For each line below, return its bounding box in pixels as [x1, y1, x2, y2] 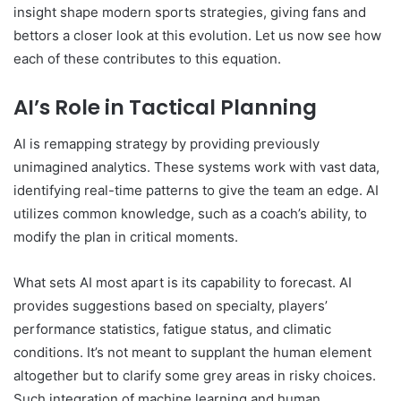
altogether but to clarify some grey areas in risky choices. [13, 366, 376, 384]
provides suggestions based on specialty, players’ [13, 296, 328, 314]
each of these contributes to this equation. [13, 50, 281, 68]
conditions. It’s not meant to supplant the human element [13, 343, 371, 361]
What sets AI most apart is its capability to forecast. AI [13, 273, 352, 291]
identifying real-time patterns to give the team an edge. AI [13, 181, 379, 199]
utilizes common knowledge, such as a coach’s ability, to [13, 204, 367, 222]
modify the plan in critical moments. [13, 227, 238, 245]
